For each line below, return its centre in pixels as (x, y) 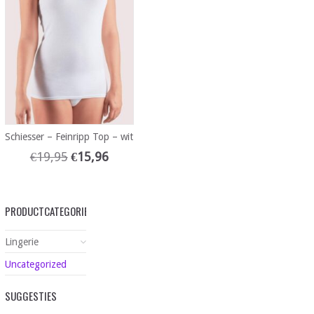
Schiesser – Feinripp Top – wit (69, 136)
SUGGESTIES (30, 296)
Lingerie (21, 242)
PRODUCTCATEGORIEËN (51, 211)
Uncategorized (35, 265)
